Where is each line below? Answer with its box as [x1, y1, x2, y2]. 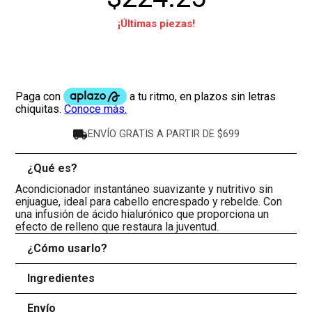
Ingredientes [26, 272, 95, 286]
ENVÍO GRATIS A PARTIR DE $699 [88, 128, 240, 141]
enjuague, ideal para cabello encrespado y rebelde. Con [15, 195, 283, 209]
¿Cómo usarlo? [26, 242, 107, 256]
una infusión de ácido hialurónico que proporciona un [15, 208, 270, 221]
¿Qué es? [26, 162, 77, 175]
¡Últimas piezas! [117, 17, 195, 31]
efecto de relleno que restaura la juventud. [15, 220, 219, 234]
